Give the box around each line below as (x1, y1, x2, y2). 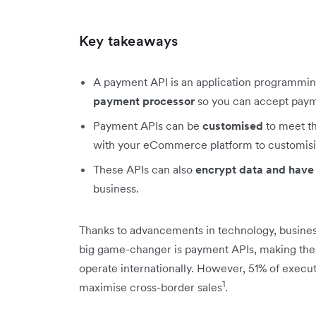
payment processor (93, 93, 195, 108)
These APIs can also (93, 162, 195, 176)
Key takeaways (79, 31, 178, 50)
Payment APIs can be (93, 118, 202, 133)
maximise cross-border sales (79, 279, 222, 294)
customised (202, 118, 266, 133)
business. (93, 181, 142, 195)
